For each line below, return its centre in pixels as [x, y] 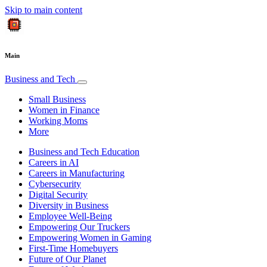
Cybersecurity [55, 184]
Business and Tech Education [84, 151]
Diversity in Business [69, 205]
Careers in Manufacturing [77, 173]
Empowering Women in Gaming [90, 237]
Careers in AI [54, 162]
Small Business [57, 99]
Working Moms [58, 120]
